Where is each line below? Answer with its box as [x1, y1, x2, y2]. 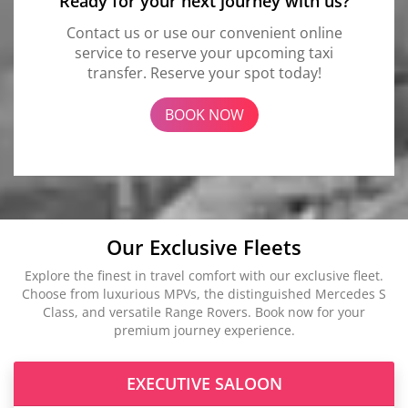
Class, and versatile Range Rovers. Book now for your [43, 302, 365, 321]
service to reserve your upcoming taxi [75, 42, 333, 63]
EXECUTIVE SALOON [126, 372, 282, 394]
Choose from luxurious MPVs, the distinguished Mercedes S [22, 284, 386, 302]
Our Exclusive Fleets [107, 232, 301, 260]
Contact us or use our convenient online [66, 22, 342, 43]
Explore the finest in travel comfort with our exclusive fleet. [25, 266, 383, 284]
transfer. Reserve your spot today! [87, 62, 321, 83]
